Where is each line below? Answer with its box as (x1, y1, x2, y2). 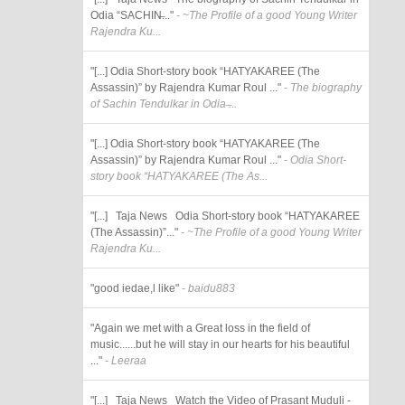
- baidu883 (179, 282, 235, 295)
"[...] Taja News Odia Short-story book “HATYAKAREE (90, 210, 360, 222)
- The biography (281, 81, 362, 94)
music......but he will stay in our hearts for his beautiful (90, 338, 350, 351)
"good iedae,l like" (90, 282, 179, 295)
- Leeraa (102, 354, 146, 367)
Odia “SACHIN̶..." (90, 9, 174, 22)
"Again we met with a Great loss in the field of (90, 322, 310, 334)
